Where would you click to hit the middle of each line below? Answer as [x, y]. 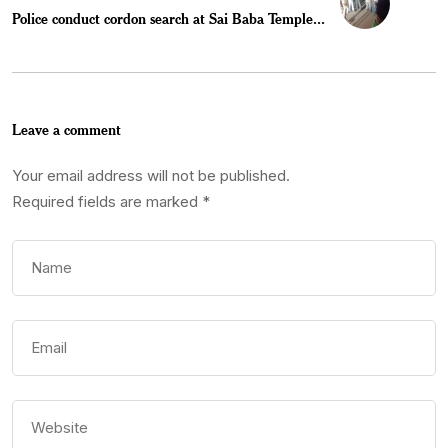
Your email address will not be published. [151, 176]
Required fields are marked [107, 202]
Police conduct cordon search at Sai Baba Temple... [168, 19]
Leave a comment [66, 130]
